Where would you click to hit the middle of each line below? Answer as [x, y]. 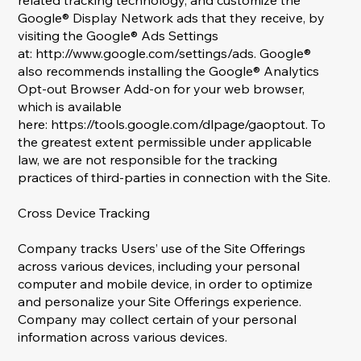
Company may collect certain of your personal [158, 320]
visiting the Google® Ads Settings [118, 36]
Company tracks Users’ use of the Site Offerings [162, 249]
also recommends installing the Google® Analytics [169, 71]
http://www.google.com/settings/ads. [146, 54]
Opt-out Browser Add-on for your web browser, [162, 89]
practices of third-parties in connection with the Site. [174, 178]
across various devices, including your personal [159, 266]
